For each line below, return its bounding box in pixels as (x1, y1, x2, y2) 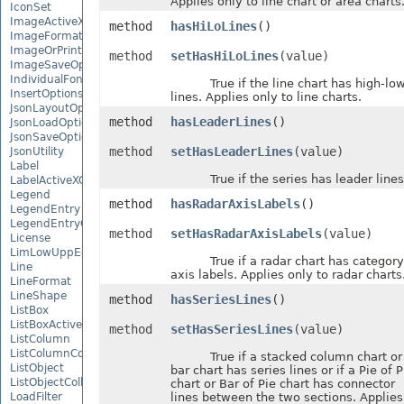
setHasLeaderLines (170, 144, 293, 159)
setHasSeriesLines (170, 322, 293, 336)
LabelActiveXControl (10, 173, 117, 187)
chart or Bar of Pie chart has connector (170, 377, 395, 390)
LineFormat (10, 274, 71, 288)
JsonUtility (10, 144, 64, 158)
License (10, 231, 50, 244)
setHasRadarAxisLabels (170, 226, 322, 241)
